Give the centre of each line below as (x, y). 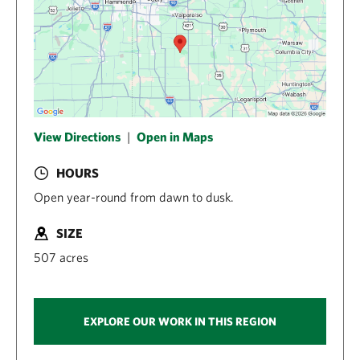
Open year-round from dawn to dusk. (134, 196)
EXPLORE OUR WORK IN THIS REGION (180, 322)
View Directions (77, 136)
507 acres (61, 257)
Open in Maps (175, 136)
